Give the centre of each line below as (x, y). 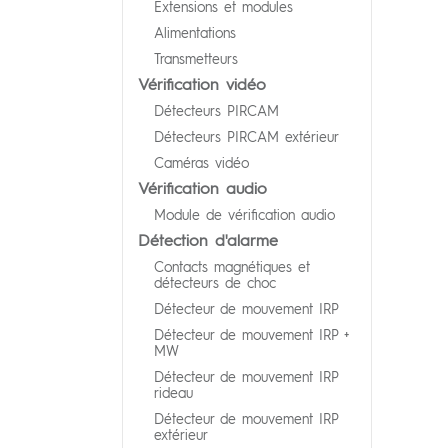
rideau (173, 392)
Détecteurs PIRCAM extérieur (246, 136)
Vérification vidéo (202, 83)
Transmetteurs (196, 58)
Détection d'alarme (208, 239)
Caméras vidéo (201, 162)
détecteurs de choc (215, 282)
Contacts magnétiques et (232, 266)
